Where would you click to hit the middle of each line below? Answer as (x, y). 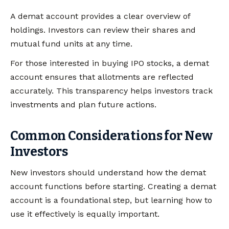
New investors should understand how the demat (108, 172)
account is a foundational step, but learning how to (111, 200)
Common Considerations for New (111, 136)
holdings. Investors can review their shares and (103, 30)
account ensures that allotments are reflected (102, 77)
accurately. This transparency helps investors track (111, 91)
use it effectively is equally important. (85, 214)
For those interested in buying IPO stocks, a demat (110, 63)
